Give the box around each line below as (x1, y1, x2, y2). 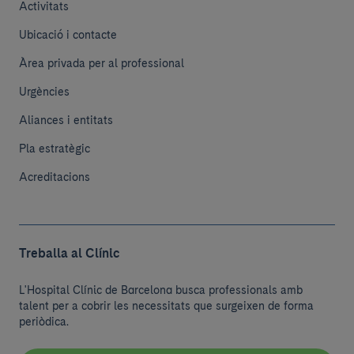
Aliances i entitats (19, 114, 113, 126)
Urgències (19, 85, 70, 98)
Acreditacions (19, 171, 90, 183)
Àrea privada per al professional (19, 57, 184, 70)
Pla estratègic (19, 142, 90, 155)
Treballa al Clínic (19, 246, 120, 261)
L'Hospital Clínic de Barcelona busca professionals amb (19, 284, 303, 296)
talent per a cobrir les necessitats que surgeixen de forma (19, 299, 314, 312)
